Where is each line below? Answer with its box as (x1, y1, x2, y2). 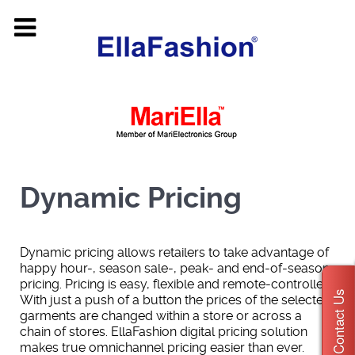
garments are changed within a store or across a (20, 308, 302, 323)
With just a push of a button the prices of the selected (20, 292, 331, 307)
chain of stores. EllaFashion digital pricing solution (20, 324, 307, 339)
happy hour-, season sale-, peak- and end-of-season (20, 261, 330, 276)
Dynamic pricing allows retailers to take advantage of (20, 245, 329, 260)
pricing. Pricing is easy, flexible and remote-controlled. (20, 277, 334, 292)
